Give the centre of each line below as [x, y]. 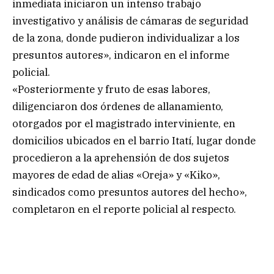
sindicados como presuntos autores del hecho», [130, 192]
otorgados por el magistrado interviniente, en [124, 123]
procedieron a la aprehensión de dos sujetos [121, 157]
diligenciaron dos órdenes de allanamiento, [118, 106]
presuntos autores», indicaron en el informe [121, 55]
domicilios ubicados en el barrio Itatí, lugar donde [134, 140]
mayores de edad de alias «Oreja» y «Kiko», [116, 175]
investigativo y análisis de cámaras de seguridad [130, 20]
